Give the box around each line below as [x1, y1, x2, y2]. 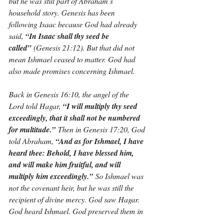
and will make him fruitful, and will [9, 159, 123, 170]
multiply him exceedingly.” [9, 171, 93, 182]
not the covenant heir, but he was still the [9, 182, 136, 193]
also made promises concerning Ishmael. [9, 66, 135, 76]
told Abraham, [9, 136, 55, 146]
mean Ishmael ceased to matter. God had [9, 54, 137, 64]
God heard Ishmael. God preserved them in [9, 206, 145, 216]
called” [9, 42, 31, 53]
